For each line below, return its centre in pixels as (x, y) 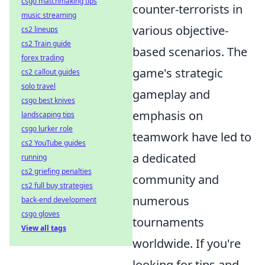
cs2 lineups (40, 29)
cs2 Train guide (46, 43)
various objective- (180, 31)
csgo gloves (41, 214)
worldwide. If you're (187, 244)
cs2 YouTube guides (54, 143)
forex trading (43, 58)
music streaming (49, 15)
